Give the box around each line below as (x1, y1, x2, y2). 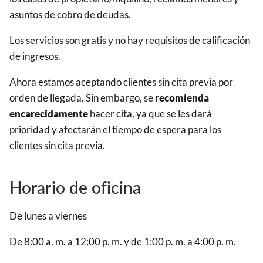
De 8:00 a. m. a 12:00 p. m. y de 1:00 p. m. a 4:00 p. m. (9, 235, 236, 248)
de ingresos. (9, 50, 60, 63)
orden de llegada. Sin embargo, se (9, 92, 155, 104)
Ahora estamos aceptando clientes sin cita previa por (9, 76, 233, 89)
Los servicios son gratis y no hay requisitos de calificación (9, 34, 250, 47)
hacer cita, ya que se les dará (88, 107, 212, 120)
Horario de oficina (9, 177, 141, 198)
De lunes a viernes (9, 209, 87, 222)
